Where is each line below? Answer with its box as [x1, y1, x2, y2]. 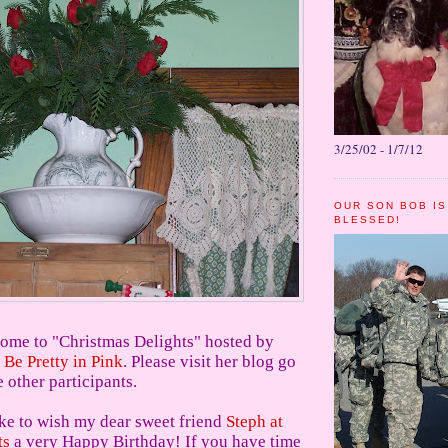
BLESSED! [334, 213, 402, 225]
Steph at [226, 411, 283, 431]
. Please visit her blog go [123, 351, 296, 371]
